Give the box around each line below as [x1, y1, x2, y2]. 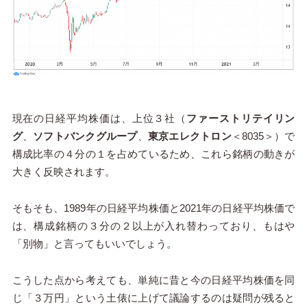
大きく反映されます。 [12, 166, 115, 178]
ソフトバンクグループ [33, 130, 138, 143]
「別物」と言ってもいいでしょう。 [12, 238, 177, 250]
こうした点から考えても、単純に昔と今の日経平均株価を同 [12, 274, 295, 286]
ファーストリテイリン [186, 112, 295, 125]
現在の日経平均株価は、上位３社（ [12, 112, 187, 125]
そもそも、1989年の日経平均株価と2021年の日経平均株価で [12, 202, 295, 214]
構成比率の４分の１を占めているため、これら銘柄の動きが [12, 148, 295, 160]
